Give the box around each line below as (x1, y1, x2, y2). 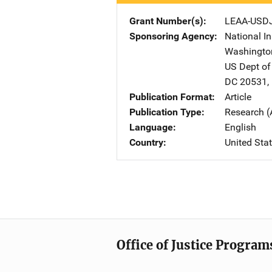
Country (129, 137, 163, 148)
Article (225, 91, 251, 103)
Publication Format (129, 91, 212, 103)
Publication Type (129, 106, 202, 118)
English (225, 121, 256, 133)
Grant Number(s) (129, 15, 203, 27)
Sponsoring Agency (129, 30, 214, 42)
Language (129, 121, 173, 133)
